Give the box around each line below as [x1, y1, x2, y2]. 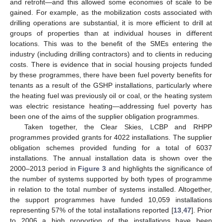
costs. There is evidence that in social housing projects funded [10, 60, 212, 69]
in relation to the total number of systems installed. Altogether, [10, 185, 212, 194]
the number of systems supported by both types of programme [10, 175, 212, 183]
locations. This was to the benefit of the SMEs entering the [10, 40, 212, 48]
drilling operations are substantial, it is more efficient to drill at [10, 19, 212, 27]
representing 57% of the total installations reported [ [10, 206, 173, 215]
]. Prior [191, 206, 212, 215]
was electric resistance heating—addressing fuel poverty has [10, 102, 212, 111]
